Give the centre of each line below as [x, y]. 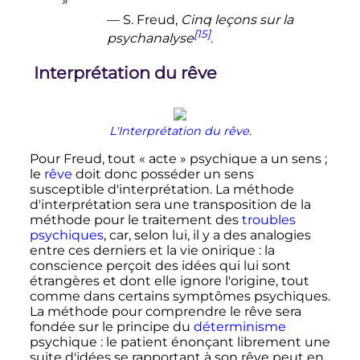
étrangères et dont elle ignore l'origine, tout [169, 280]
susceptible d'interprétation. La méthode [162, 189]
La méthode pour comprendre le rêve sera [165, 311]
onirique [228, 250]
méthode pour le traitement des [135, 219]
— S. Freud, [142, 19]
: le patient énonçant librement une [215, 342]
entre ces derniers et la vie [115, 250]
